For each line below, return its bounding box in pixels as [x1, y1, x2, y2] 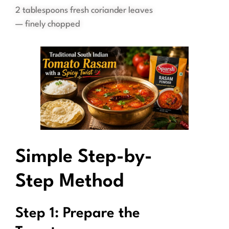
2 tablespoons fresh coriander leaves [15, 6, 153, 15]
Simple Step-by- [15, 148, 152, 167]
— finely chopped [15, 20, 80, 29]
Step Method [15, 173, 124, 192]
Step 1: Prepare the [15, 207, 140, 221]
